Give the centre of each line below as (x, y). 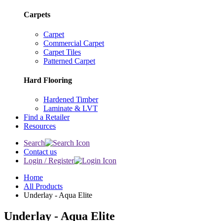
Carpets (37, 15)
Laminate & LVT (71, 109)
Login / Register (49, 161)
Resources (40, 126)
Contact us (40, 152)
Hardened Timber (71, 100)
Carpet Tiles (62, 52)
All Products (43, 186)
